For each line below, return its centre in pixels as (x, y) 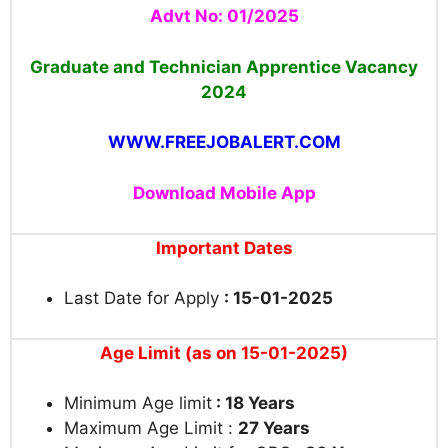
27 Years (274, 428)
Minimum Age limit (138, 403)
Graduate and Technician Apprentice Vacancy (224, 66)
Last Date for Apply (144, 298)
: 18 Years (253, 403)
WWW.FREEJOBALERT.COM (224, 142)
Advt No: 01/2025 (224, 16)
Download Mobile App (224, 192)
